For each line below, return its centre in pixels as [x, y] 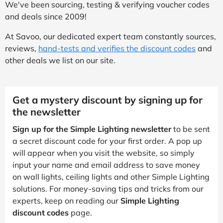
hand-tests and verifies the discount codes [117, 48]
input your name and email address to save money [106, 165]
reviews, [22, 48]
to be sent [191, 129]
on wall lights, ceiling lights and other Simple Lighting [111, 176]
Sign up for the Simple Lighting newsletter [92, 129]
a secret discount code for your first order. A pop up [107, 141]
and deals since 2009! [46, 16]
